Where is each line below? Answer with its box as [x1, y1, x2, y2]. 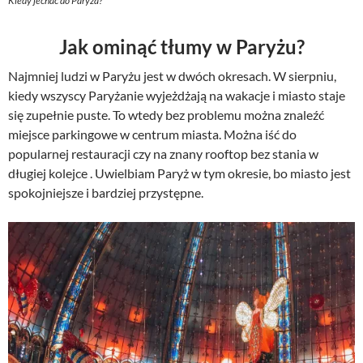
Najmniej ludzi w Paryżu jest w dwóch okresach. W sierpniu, [8, 67, 336, 83]
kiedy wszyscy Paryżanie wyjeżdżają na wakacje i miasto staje [8, 87, 345, 103]
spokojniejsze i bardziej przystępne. [8, 184, 206, 200]
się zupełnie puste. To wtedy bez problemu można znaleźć [8, 106, 324, 122]
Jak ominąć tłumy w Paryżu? [58, 34, 305, 58]
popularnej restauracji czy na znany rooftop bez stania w [8, 145, 318, 161]
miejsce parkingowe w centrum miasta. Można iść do [8, 126, 297, 142]
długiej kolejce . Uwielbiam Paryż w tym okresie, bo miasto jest [8, 164, 351, 181]
